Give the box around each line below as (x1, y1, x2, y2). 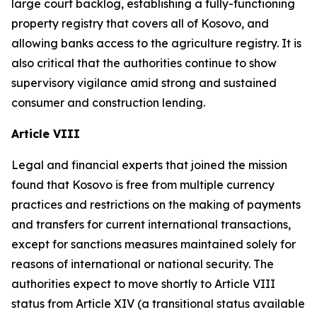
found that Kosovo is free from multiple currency (11, 178, 275, 192)
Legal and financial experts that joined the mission (11, 158, 287, 172)
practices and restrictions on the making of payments (11, 197, 301, 212)
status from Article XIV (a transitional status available (11, 296, 305, 311)
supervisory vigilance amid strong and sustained (11, 76, 277, 90)
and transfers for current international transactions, (11, 217, 291, 231)
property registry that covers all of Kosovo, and (11, 16, 269, 30)
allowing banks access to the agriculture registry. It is (11, 36, 301, 50)
